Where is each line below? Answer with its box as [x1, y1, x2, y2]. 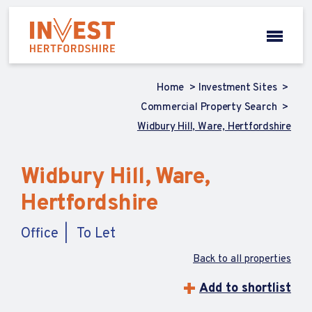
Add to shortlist [199, 281, 291, 297]
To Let [77, 225, 116, 243]
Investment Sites [198, 81, 280, 95]
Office [21, 225, 58, 243]
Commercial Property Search [140, 101, 280, 114]
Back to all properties [193, 253, 291, 266]
